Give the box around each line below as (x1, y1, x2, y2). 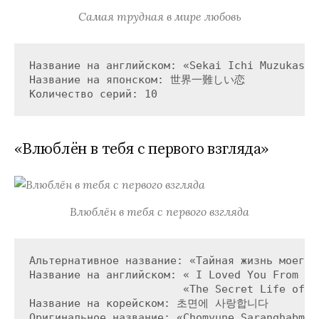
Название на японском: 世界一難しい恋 (28, 73, 245, 87)
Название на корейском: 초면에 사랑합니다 (28, 296, 268, 310)
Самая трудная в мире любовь (78, 9, 241, 23)
